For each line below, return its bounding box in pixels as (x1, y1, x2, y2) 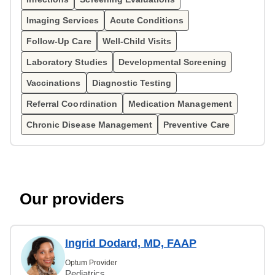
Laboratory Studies (26, 57, 107, 67)
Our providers (20, 190, 124, 208)
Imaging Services (26, 15, 99, 25)
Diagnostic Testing (91, 78, 172, 88)
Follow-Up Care (26, 36, 91, 46)
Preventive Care (163, 120, 230, 130)
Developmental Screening (118, 57, 227, 67)
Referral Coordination (26, 99, 117, 109)
